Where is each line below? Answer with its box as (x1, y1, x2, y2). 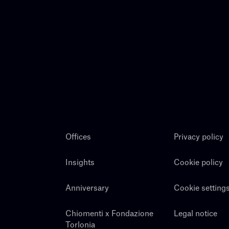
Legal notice (174, 210, 218, 218)
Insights (65, 159, 95, 167)
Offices (65, 133, 91, 142)
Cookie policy (174, 159, 223, 167)
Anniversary (65, 185, 109, 193)
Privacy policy (174, 133, 224, 142)
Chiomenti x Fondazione (65, 210, 153, 218)
